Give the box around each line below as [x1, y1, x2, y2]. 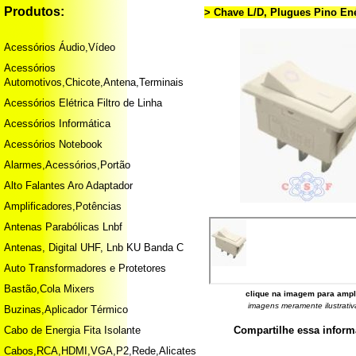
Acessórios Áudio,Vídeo [4, 41, 115, 53]
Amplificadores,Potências [4, 200, 122, 212]
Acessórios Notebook [4, 138, 103, 150]
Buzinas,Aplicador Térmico [4, 304, 128, 315]
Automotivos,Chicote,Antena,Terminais [4, 76, 184, 88]
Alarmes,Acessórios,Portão [4, 159, 130, 171]
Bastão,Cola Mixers [4, 283, 95, 295]
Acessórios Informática [4, 118, 110, 130]
